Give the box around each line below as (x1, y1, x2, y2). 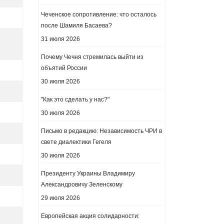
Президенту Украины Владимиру (41, 170, 135, 177)
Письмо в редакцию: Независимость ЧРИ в (41, 127, 162, 134)
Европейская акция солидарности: (41, 212, 139, 219)
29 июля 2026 (41, 194, 80, 201)
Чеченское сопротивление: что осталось (41, 11, 156, 18)
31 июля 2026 (41, 35, 80, 42)
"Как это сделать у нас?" (41, 96, 109, 103)
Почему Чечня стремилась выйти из (41, 53, 143, 60)
